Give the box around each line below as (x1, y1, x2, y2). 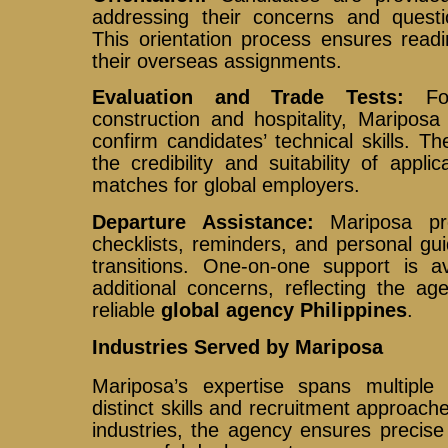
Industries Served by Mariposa (92, 335, 384, 358)
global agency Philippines (161, 298, 408, 321)
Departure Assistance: (92, 210, 314, 233)
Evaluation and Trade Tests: (92, 86, 405, 109)
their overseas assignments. (92, 49, 343, 72)
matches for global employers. (92, 174, 361, 197)
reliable (92, 298, 162, 321)
